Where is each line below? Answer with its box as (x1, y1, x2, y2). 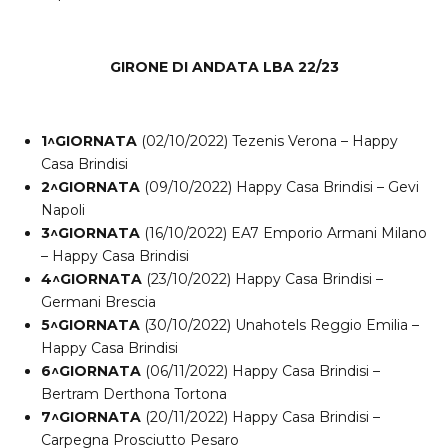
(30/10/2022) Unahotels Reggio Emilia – (140, 316, 419, 335)
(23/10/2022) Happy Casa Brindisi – (142, 270, 383, 289)
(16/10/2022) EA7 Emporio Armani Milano (140, 224, 427, 243)
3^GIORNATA (41, 224, 140, 243)
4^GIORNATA (41, 270, 142, 289)
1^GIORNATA (41, 132, 137, 151)
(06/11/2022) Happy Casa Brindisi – (141, 362, 380, 381)
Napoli (41, 201, 85, 220)
